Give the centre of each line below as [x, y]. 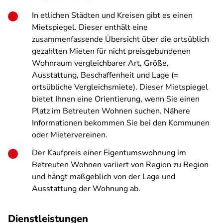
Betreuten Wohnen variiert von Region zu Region [120, 165]
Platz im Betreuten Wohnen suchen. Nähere [111, 111]
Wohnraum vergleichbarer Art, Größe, [100, 63]
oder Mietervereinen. [70, 135]
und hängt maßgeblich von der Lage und [104, 177]
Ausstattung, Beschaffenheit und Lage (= [105, 75]
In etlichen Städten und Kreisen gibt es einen [112, 15]
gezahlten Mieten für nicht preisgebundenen [111, 51]
